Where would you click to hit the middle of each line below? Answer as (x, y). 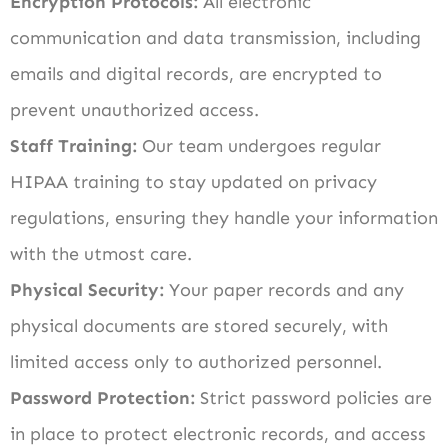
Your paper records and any (284, 289)
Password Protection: (102, 397)
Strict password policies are (313, 397)
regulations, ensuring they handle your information (224, 217)
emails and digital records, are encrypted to (196, 73)
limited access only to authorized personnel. (196, 361)
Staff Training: (73, 145)
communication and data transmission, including (215, 37)
